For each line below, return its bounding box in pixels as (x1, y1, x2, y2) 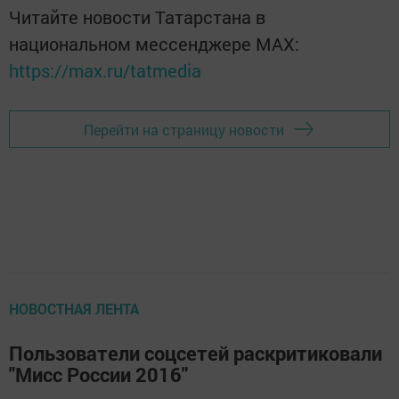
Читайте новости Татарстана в (9, 5, 265, 29)
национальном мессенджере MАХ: (9, 32, 299, 56)
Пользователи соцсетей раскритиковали (9, 340, 382, 367)
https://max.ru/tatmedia (9, 59, 201, 83)
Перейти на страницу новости (84, 119, 284, 139)
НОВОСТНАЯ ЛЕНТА (9, 299, 139, 319)
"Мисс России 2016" (9, 362, 188, 388)
